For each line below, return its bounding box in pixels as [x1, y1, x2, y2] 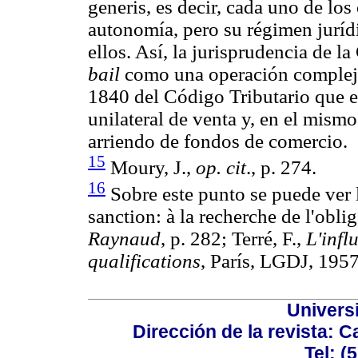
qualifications [88, 250, 201, 272]
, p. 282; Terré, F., [161, 228, 306, 250]
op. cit [196, 157, 246, 179]
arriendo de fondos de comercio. [88, 130, 348, 153]
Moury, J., [105, 157, 196, 179]
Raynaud [88, 228, 161, 250]
